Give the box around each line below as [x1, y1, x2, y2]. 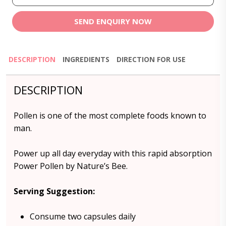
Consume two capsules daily [30, 211, 136, 222]
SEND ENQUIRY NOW [74, 16, 152, 26]
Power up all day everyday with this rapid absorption [14, 148, 212, 159]
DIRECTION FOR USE [117, 54, 186, 64]
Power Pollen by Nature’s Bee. [14, 160, 128, 172]
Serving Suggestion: [14, 186, 95, 197]
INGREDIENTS [63, 54, 109, 64]
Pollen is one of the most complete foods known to [14, 110, 206, 121]
